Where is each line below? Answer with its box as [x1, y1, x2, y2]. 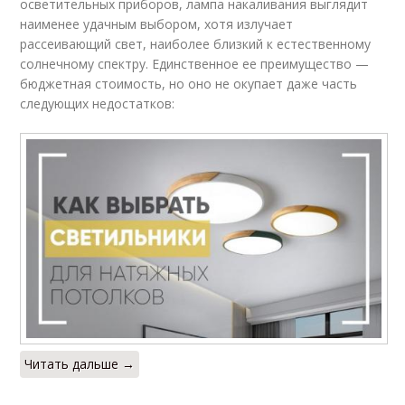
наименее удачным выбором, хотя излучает [20, 14, 294, 33]
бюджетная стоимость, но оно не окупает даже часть [20, 74, 358, 92]
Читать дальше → [24, 355, 136, 373]
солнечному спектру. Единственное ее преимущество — [20, 54, 370, 72]
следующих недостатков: [20, 94, 175, 112]
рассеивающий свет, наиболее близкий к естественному [20, 34, 372, 52]
